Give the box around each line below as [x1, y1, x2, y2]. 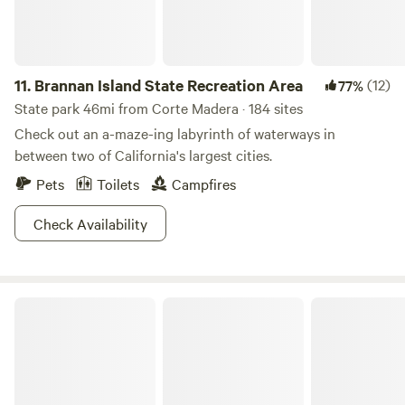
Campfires [172, 174, 236, 193]
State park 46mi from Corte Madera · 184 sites [14, 98, 303, 118]
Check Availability [33, 213, 147, 233]
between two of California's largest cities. [14, 145, 272, 165]
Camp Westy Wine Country [14, 295, 163, 313]
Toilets [97, 174, 139, 193]
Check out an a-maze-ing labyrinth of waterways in [14, 123, 335, 143]
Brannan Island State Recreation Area [34, 74, 303, 96]
